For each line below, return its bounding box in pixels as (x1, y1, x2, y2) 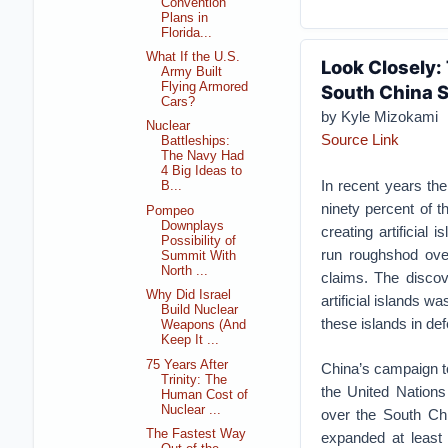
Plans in (161, 10, 209, 25)
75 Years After (146, 357, 229, 372)
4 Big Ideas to (161, 164, 243, 179)
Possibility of (161, 233, 237, 248)
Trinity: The (161, 372, 228, 387)
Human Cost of (161, 387, 249, 402)
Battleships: (161, 134, 231, 149)
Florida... (161, 25, 213, 40)
